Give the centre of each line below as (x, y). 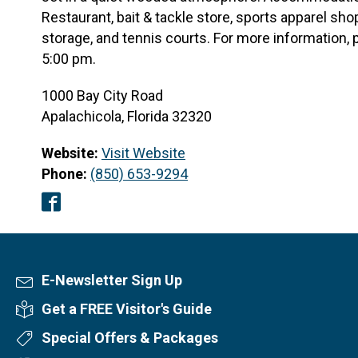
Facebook (82, 206)
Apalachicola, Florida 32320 (128, 117)
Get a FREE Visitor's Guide (127, 309)
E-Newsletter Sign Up (112, 280)
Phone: (64, 174)
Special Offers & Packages (130, 338)
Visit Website (143, 153)
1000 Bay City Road (102, 96)
